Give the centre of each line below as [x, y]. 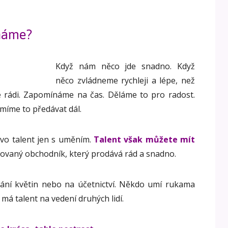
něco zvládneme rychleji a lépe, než [125, 81]
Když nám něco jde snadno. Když [125, 66]
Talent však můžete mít [144, 140]
